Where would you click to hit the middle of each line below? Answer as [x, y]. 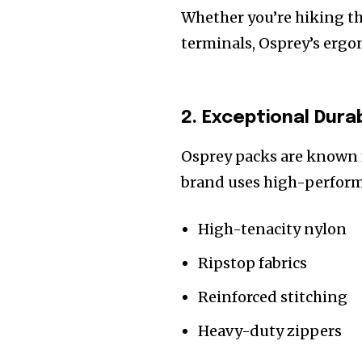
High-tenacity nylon [273, 229]
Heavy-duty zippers [270, 331]
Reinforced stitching [273, 297]
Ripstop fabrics [253, 263]
